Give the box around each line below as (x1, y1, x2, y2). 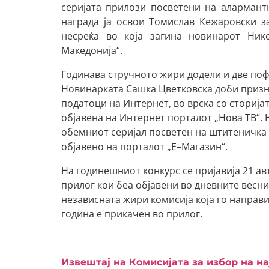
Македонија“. (61, 44, 122, 57)
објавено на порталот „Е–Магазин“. (61, 140, 228, 153)
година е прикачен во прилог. (61, 207, 202, 220)
